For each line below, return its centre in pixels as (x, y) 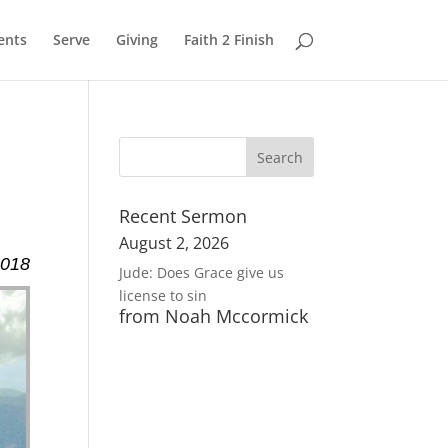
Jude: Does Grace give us (202, 272)
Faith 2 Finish (228, 39)
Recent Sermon (183, 216)
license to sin (163, 295)
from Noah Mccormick (214, 316)
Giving (136, 39)
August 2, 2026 (174, 243)
